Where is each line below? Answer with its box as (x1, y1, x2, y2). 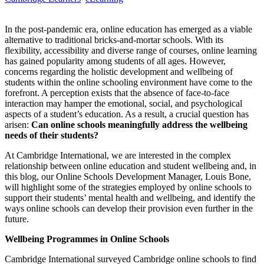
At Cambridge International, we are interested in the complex (5, 150, 231, 160)
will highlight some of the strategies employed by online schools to (5, 181, 252, 192)
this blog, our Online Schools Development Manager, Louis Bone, (5, 171, 251, 181)
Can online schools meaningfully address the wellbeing (31, 119, 247, 130)
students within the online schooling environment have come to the (5, 77, 252, 87)
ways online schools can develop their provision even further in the (5, 203, 253, 213)
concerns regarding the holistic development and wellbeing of (5, 66, 233, 77)
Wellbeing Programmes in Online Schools (5, 233, 169, 244)
